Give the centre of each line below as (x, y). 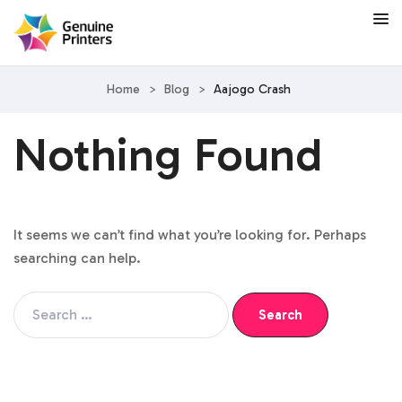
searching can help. (77, 258)
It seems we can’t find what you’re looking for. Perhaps (190, 234)
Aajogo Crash (252, 89)
